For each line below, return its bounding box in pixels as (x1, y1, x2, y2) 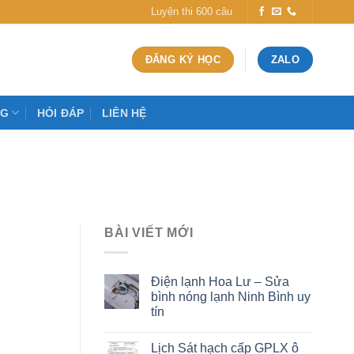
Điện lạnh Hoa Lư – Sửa (151, 274, 289, 288)
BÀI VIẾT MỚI (104, 226, 194, 239)
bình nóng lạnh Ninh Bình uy (151, 289, 311, 303)
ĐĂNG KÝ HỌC (145, 54, 220, 66)
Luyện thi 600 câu (151, 6, 233, 17)
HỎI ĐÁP (36, 106, 85, 119)
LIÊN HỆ (101, 106, 147, 119)
